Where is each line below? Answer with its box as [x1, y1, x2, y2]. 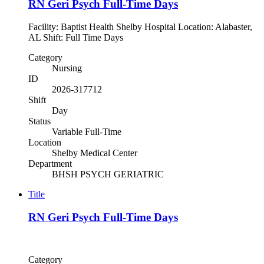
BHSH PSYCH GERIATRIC [52, 169, 164, 179]
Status [28, 115, 51, 126]
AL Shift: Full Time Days [28, 32, 133, 42]
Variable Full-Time [52, 126, 121, 137]
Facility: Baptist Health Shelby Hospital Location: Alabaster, [28, 21, 252, 32]
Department [28, 158, 72, 169]
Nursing [52, 62, 82, 73]
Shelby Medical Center [52, 147, 137, 158]
